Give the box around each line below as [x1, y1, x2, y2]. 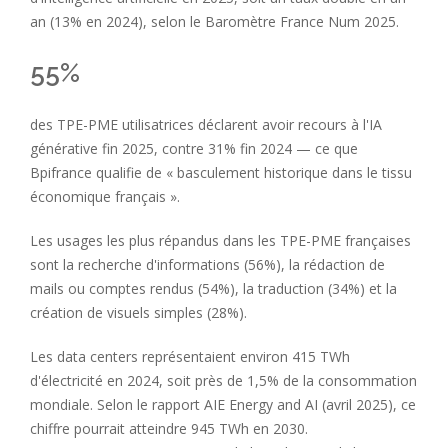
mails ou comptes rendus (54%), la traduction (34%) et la [30, 278, 397, 298]
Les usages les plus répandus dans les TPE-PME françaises [30, 230, 411, 250]
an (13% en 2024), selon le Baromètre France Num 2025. [30, 11, 399, 31]
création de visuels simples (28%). [30, 302, 247, 322]
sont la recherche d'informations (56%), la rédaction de [30, 254, 385, 274]
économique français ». [30, 186, 180, 206]
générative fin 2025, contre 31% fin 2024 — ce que [30, 138, 358, 158]
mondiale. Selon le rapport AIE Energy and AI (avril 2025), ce [30, 394, 416, 414]
